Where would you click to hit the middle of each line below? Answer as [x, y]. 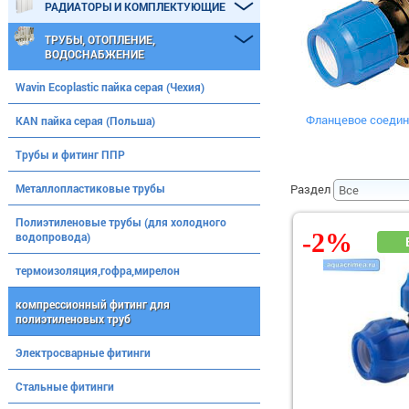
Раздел [310, 189]
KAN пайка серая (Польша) [85, 121]
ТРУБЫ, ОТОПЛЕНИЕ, [100, 39]
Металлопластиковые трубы [90, 188]
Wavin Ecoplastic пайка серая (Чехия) [110, 87]
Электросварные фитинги [83, 352]
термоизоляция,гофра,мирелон [98, 270]
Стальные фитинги [65, 386]
